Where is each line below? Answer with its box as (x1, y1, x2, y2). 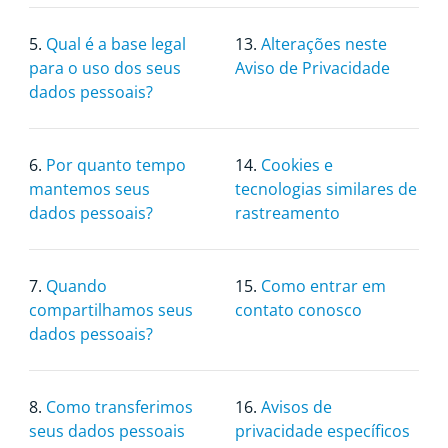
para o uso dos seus (28, 57, 181, 79)
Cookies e (260, 154, 333, 176)
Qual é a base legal (45, 33, 186, 55)
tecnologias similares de (234, 178, 417, 200)
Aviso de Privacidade (234, 57, 390, 79)
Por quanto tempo (45, 154, 186, 176)
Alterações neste (260, 33, 387, 55)
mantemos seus (28, 178, 150, 200)
